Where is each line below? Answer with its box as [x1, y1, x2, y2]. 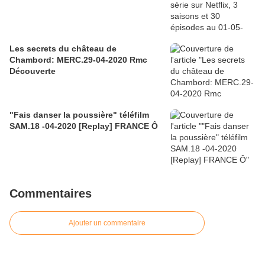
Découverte [9, 66, 56, 76]
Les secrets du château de [9, 44, 117, 54]
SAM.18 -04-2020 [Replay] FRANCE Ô [79, 121, 158, 131]
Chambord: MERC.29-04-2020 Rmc [9, 55, 147, 65]
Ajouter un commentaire [69, 219, 146, 228]
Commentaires [9, 187, 92, 201]
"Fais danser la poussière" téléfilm [9, 110, 149, 120]
